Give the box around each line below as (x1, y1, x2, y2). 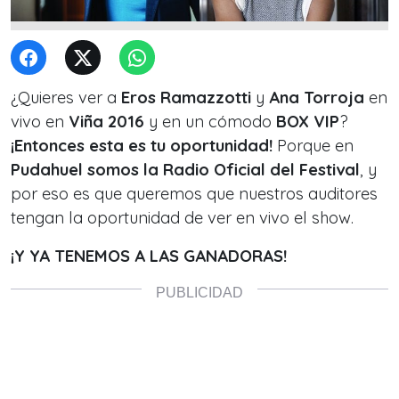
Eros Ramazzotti (121, 87, 251, 109)
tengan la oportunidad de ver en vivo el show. (11, 208, 354, 229)
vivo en (11, 111, 64, 133)
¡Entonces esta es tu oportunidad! (11, 135, 273, 157)
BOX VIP (276, 111, 339, 133)
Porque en (273, 135, 354, 157)
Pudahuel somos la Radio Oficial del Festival (11, 159, 360, 181)
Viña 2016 (64, 111, 144, 133)
